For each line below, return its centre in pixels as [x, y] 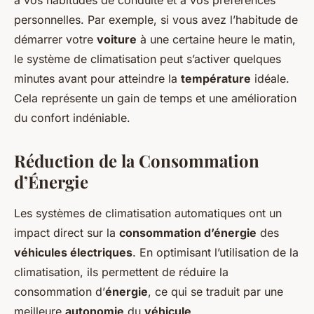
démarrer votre [55, 39]
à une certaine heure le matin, [216, 39]
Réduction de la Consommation [137, 161]
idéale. [270, 78]
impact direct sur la [67, 233]
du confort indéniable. [72, 118]
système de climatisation [91, 59]
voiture [117, 39]
